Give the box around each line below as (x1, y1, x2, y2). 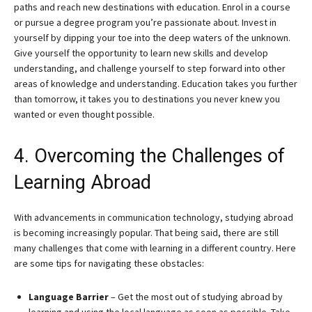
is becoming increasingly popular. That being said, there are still (14, 226, 279, 239)
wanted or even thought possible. (14, 108, 155, 120)
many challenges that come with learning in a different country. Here (14, 242, 296, 254)
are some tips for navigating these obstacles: (14, 257, 204, 270)
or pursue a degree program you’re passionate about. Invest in (14, 16, 276, 29)
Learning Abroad (14, 171, 151, 194)
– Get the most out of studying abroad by (109, 290, 283, 303)
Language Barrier (29, 290, 109, 303)
